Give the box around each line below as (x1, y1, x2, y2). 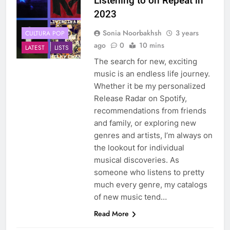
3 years (175, 28, 199, 39)
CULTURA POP (25, 28, 65, 38)
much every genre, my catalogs (93, 180, 207, 190)
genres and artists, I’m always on (93, 130, 213, 141)
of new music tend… (93, 192, 167, 202)
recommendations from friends (93, 106, 206, 116)
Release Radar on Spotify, (93, 93, 187, 104)
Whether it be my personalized (93, 81, 205, 91)
